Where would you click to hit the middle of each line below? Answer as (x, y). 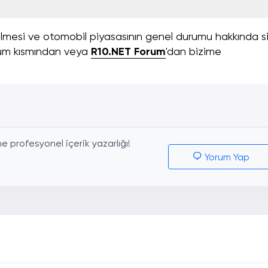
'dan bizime (194, 52)
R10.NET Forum (128, 52)
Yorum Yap (226, 158)
